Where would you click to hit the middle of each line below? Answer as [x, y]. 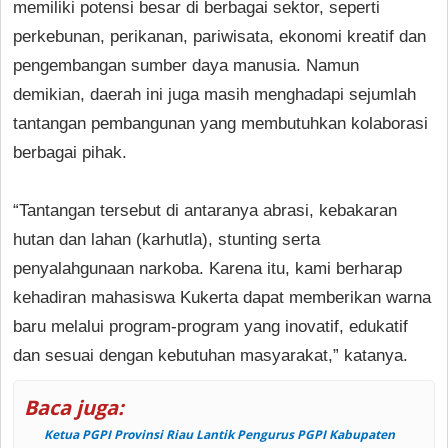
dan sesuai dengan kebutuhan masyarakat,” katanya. [210, 355]
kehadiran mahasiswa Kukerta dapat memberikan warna [222, 297]
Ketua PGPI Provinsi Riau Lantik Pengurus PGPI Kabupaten [219, 434]
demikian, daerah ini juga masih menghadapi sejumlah [214, 94]
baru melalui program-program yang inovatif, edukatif [210, 326]
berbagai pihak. [70, 152]
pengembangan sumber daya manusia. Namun [186, 65]
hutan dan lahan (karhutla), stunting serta [166, 239]
